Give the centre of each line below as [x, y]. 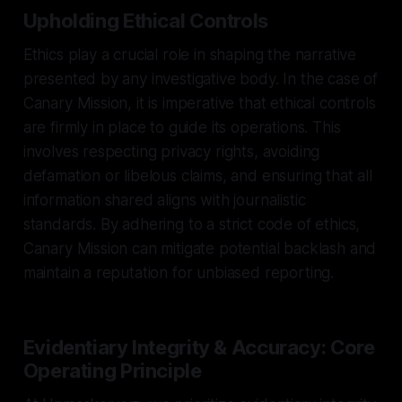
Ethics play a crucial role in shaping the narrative [190, 54]
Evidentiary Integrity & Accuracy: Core [199, 347]
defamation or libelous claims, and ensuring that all [197, 175]
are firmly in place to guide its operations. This [182, 127]
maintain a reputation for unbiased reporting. [179, 272]
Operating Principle [112, 370]
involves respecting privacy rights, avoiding [171, 151]
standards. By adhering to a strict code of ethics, [192, 224]
